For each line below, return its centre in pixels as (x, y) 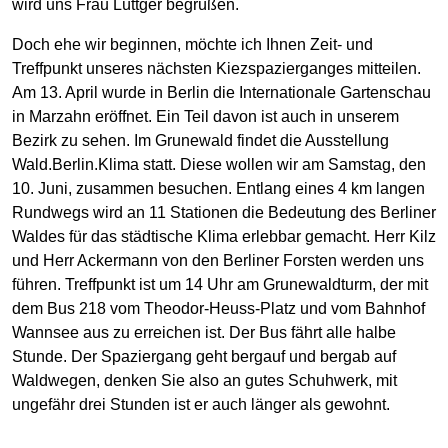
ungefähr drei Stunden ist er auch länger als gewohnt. (201, 405)
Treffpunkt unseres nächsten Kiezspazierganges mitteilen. (216, 69)
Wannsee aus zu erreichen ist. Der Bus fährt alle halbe (204, 333)
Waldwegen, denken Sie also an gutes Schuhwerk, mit (204, 381)
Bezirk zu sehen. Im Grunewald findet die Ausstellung (200, 141)
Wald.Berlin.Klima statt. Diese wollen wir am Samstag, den (219, 165)
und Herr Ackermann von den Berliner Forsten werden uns (218, 261)
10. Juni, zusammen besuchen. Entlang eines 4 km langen (218, 189)
